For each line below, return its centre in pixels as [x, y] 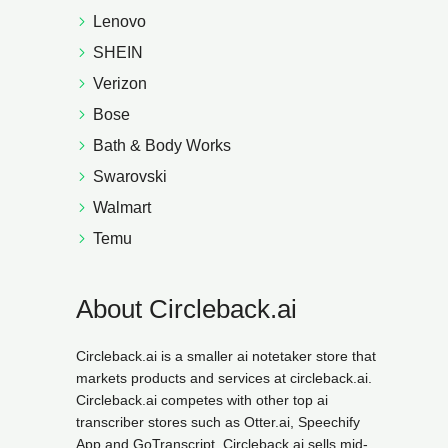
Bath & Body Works [162, 145]
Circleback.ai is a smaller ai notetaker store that [226, 356]
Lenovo [119, 21]
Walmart [122, 207]
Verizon [120, 83]
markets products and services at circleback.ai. [224, 378]
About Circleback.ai [186, 309]
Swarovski [130, 176]
